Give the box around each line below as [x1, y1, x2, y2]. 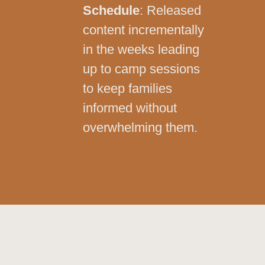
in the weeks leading [83, 41, 199, 57]
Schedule [83, 2, 140, 18]
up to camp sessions [83, 61, 200, 76]
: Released [140, 2, 201, 18]
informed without [83, 100, 177, 115]
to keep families [83, 80, 172, 96]
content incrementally [83, 22, 204, 37]
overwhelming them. [83, 119, 198, 135]
